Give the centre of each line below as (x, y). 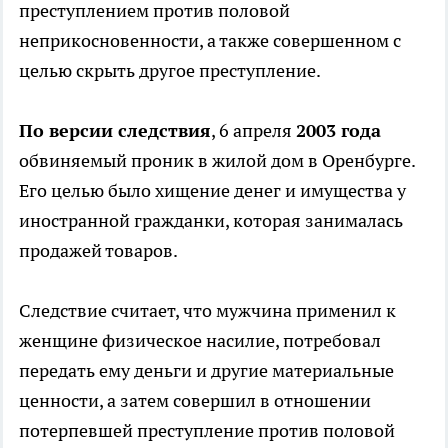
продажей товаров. (98, 250)
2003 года (338, 130)
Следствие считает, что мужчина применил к (207, 310)
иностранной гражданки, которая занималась (211, 220)
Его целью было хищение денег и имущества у (212, 190)
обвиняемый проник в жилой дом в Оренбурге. (217, 160)
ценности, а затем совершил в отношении (195, 400)
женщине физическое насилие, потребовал (200, 340)
